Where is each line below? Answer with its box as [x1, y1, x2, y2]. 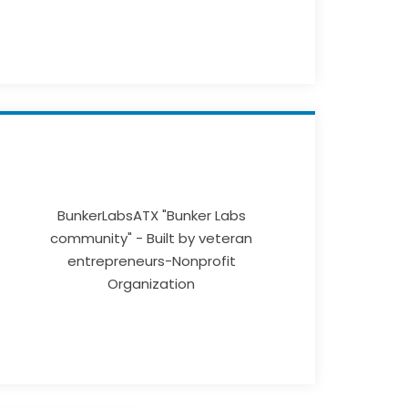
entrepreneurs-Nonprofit [66, 251, 236, 271]
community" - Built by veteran [50, 229, 252, 249]
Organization [107, 274, 195, 294]
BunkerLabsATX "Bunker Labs [56, 206, 246, 226]
